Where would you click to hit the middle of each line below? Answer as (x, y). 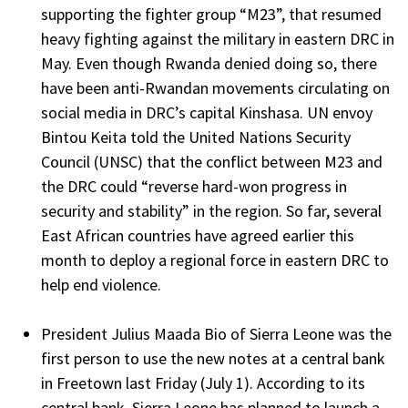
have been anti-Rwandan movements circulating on (215, 88)
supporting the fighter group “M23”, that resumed (211, 15)
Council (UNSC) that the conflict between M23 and (212, 162)
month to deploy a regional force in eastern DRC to (215, 260)
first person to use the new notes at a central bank (213, 359)
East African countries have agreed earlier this (198, 236)
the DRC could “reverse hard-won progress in (194, 187)
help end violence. (103, 285)
